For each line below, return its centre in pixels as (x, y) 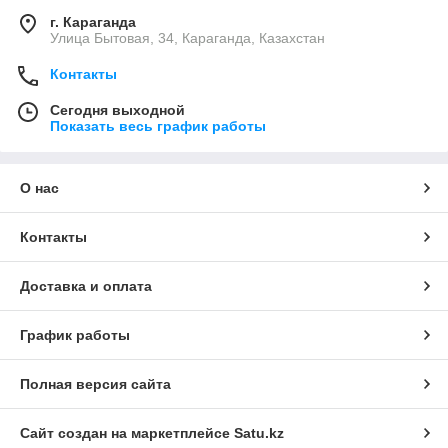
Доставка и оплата (86, 286)
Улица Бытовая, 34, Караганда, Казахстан (187, 38)
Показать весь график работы (158, 126)
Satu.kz (259, 433)
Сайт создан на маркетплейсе (127, 433)
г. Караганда (93, 22)
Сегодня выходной (117, 110)
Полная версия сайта (95, 384)
